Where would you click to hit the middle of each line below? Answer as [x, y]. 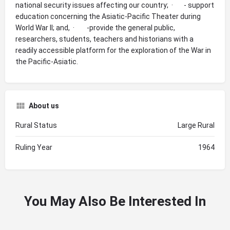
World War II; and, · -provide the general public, [95, 27]
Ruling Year [34, 147]
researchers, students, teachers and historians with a [104, 39]
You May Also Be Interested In [115, 201]
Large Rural [196, 125]
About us [44, 106]
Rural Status [36, 125]
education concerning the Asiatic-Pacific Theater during [108, 16]
